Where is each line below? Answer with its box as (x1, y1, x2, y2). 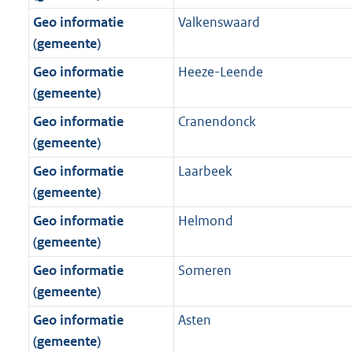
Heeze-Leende (177, 63, 263, 81)
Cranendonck (177, 113, 256, 131)
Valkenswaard (177, 13, 260, 32)
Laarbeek (177, 162, 232, 180)
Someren (177, 262, 232, 280)
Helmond (177, 212, 233, 230)
